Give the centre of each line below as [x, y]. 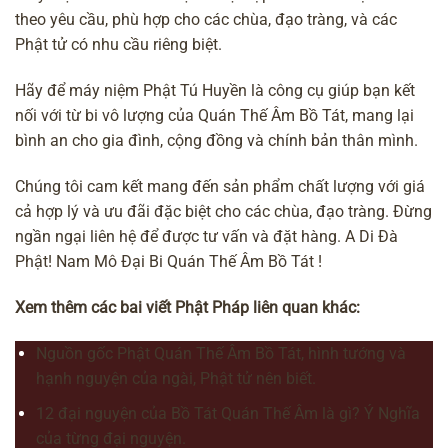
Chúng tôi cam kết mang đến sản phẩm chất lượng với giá [220, 186]
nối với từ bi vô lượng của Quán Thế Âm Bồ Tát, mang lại [214, 115]
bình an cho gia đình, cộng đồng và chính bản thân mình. [216, 140]
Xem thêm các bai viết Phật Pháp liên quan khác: [187, 307]
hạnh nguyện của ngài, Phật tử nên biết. [176, 378]
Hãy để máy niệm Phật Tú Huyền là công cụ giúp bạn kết [215, 90]
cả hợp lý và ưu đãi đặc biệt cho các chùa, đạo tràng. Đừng [223, 211]
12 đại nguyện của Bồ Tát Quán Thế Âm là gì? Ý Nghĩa [228, 413]
